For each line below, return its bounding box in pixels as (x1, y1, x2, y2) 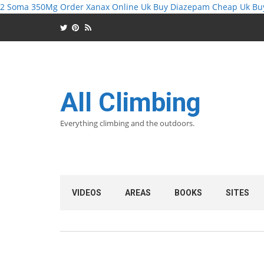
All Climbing (60, 87, 201, 118)
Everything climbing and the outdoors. (60, 118, 194, 128)
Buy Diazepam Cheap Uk (153, 1, 250, 12)
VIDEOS (72, 188, 101, 197)
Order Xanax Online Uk (60, 1, 151, 12)
